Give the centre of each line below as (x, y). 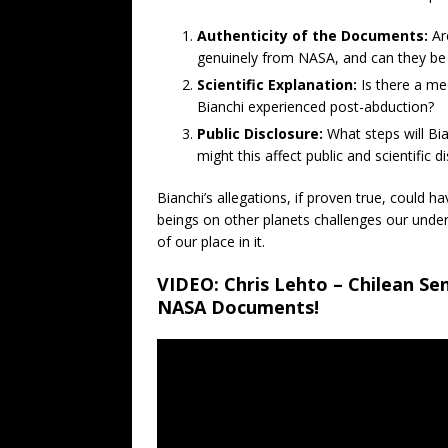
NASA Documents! (238, 306)
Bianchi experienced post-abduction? (315, 106)
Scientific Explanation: (277, 84)
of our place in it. (211, 241)
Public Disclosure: (260, 133)
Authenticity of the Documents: (312, 35)
